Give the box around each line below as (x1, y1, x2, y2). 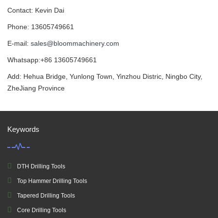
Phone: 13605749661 (7, 23, 74, 31)
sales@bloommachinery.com (31, 39, 119, 47)
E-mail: (7, 39, 31, 47)
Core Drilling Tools (17, 207, 66, 214)
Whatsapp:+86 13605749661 (7, 56, 97, 64)
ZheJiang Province (7, 84, 65, 92)
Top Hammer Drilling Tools (17, 178, 87, 184)
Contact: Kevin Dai (7, 6, 64, 14)
